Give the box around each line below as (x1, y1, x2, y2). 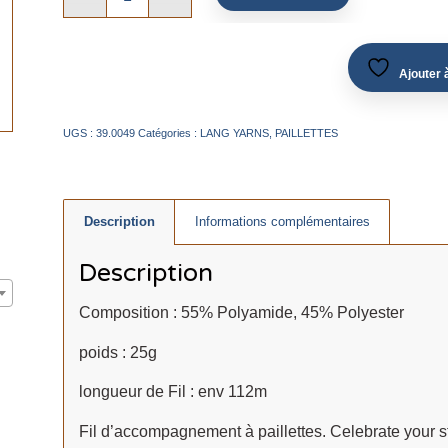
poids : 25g (78, 343, 157, 361)
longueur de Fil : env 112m (78, 383, 267, 401)
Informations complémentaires (194, 213, 370, 229)
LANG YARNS (199, 126, 269, 139)
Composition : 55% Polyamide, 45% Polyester (78, 304, 404, 322)
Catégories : (137, 126, 200, 139)
